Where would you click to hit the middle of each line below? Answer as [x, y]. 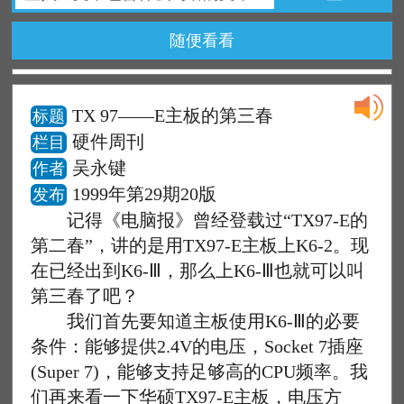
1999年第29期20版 [145, 194]
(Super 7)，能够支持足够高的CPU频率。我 [200, 372]
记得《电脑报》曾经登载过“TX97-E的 [200, 220]
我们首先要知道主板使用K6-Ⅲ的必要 [196, 321]
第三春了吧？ [85, 296]
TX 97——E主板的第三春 [173, 115]
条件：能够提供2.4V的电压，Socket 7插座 [197, 346]
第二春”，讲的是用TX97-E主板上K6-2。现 [200, 245]
